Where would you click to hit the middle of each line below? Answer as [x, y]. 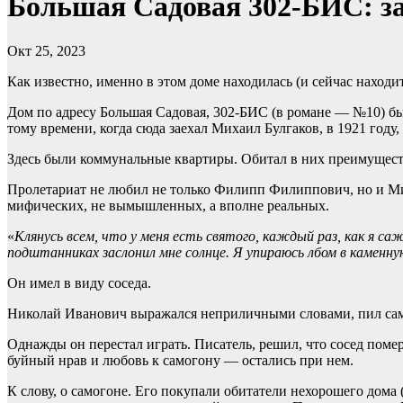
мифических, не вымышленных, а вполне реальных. [168, 205]
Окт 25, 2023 [46, 50]
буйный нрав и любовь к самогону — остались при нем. [180, 360]
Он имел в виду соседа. [79, 282]
